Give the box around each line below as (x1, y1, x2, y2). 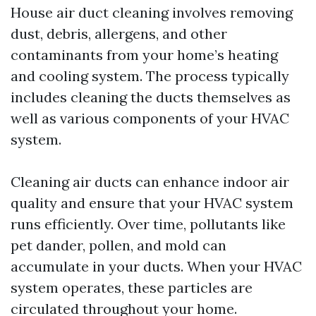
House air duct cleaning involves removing (11, 4, 293, 21)
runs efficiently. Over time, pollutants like (11, 215, 286, 233)
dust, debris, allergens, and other (11, 25, 227, 42)
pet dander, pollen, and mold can (11, 236, 226, 254)
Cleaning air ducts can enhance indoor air (11, 173, 289, 190)
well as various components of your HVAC (11, 109, 289, 127)
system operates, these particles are (11, 279, 253, 296)
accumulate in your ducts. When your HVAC (11, 257, 302, 275)
